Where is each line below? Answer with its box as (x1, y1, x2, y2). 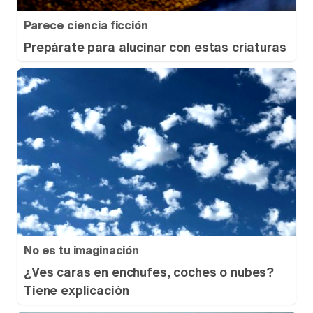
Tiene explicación (24, 281, 129, 299)
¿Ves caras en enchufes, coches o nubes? (24, 263, 275, 281)
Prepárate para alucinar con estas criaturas (24, 38, 286, 56)
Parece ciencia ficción (24, 17, 148, 34)
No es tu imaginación (24, 242, 139, 259)
